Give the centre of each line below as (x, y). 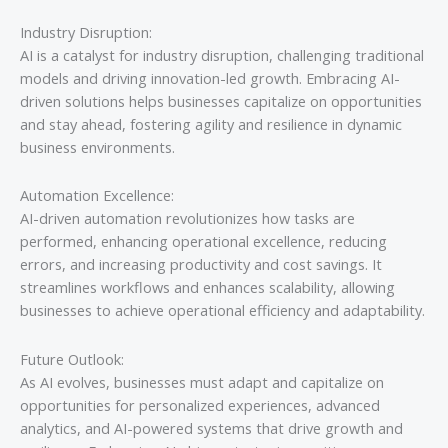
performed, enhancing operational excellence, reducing (203, 241)
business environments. (97, 146)
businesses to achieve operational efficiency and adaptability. (222, 310)
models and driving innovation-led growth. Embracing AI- (210, 77)
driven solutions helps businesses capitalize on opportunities (221, 100)
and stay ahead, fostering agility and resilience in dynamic (211, 123)
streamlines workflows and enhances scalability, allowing (207, 287)
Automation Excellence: (97, 195)
